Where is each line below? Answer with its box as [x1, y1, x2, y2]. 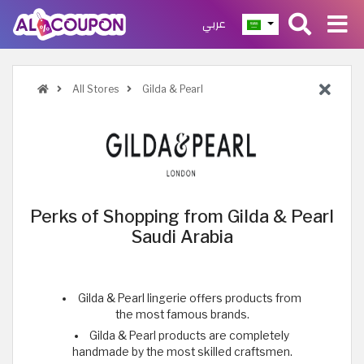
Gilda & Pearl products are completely [89, 328, 290, 342]
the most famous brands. [115, 307, 249, 321]
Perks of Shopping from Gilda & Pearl [30, 206, 334, 227]
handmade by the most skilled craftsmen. [71, 344, 292, 358]
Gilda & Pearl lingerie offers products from [77, 291, 301, 305]
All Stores [70, 83, 119, 95]
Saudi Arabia [131, 226, 233, 247]
